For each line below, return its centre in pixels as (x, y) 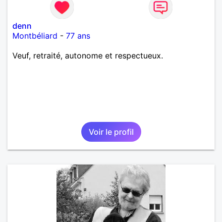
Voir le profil (111, 132)
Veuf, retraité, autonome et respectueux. (88, 55)
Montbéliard (35, 35)
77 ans (78, 35)
